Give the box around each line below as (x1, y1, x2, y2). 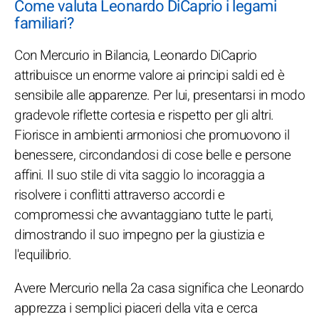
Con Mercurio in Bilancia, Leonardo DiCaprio (14, 45, 257, 66)
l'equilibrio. (14, 244, 72, 265)
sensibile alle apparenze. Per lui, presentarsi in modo (14, 85, 305, 105)
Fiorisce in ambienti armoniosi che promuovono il (14, 125, 289, 145)
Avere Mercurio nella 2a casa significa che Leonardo (14, 278, 304, 298)
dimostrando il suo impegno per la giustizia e (14, 224, 265, 245)
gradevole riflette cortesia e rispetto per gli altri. (14, 105, 274, 125)
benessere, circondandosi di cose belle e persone (14, 145, 291, 165)
